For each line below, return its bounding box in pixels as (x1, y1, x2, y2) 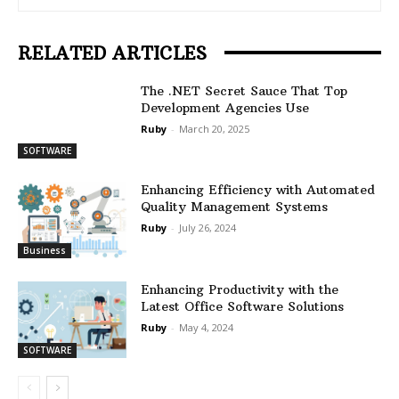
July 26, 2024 (179, 221, 237, 235)
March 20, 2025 (179, 121, 250, 135)
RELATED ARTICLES (18, 41, 207, 64)
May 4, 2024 (179, 320, 234, 334)
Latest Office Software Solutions (141, 297, 345, 314)
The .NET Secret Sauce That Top (141, 82, 348, 99)
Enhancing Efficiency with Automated (141, 182, 376, 199)
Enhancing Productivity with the (141, 281, 339, 297)
